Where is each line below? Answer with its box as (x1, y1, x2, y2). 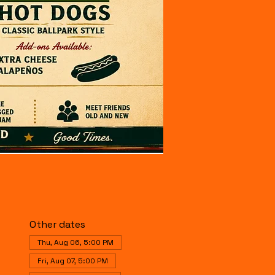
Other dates (29, 218, 85, 231)
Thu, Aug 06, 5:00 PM (37, 238, 114, 247)
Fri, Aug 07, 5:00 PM (37, 256, 108, 266)
